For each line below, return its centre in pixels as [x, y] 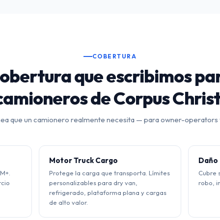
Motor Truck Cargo [83, 160]
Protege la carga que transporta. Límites [109, 173]
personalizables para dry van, [93, 183]
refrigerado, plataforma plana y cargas [108, 192]
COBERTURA [114, 56]
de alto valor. [68, 202]
